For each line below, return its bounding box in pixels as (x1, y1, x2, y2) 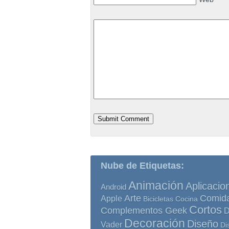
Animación (128, 179, 184, 192)
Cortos (189, 204, 222, 216)
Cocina (175, 195, 198, 203)
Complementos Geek (101, 205, 187, 216)
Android (101, 183, 126, 191)
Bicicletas (143, 195, 173, 203)
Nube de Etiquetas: (101, 161, 184, 171)
